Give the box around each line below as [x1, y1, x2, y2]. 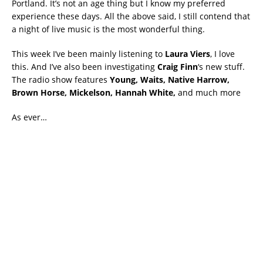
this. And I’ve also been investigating [12, 60, 157, 72]
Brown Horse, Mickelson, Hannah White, [12, 86, 176, 98]
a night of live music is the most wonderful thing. [12, 23, 205, 35]
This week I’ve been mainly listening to [12, 48, 165, 59]
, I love [210, 48, 235, 59]
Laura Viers [165, 48, 210, 59]
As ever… [12, 111, 47, 123]
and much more [176, 86, 241, 98]
